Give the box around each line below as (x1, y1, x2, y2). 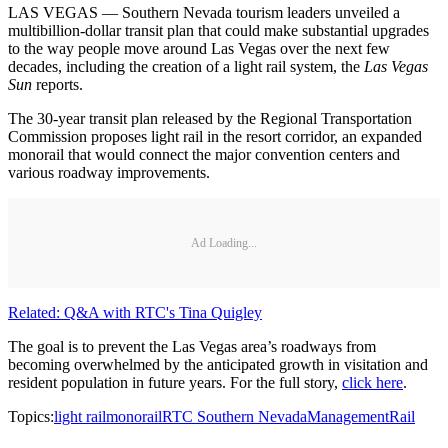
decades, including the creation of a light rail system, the (8, 58, 364, 76)
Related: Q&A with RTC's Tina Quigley (8, 304, 262, 322)
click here (342, 374, 403, 392)
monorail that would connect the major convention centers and (8, 146, 400, 164)
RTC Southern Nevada (162, 408, 307, 426)
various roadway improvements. (8, 164, 210, 182)
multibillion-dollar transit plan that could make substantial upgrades (8, 22, 429, 40)
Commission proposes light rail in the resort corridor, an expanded (8, 128, 422, 146)
